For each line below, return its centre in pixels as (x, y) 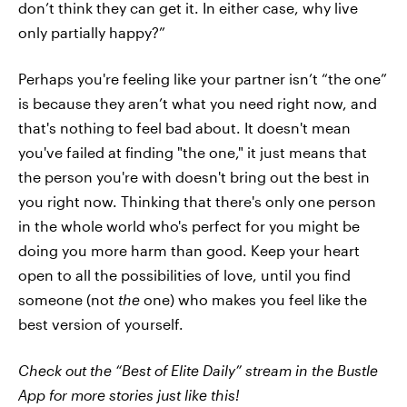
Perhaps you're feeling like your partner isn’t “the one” (203, 78)
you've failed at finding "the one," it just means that (193, 152)
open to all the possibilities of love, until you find (184, 274)
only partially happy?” (92, 32)
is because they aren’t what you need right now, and (198, 103)
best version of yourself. (101, 323)
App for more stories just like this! (129, 394)
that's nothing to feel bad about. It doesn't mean (184, 127)
